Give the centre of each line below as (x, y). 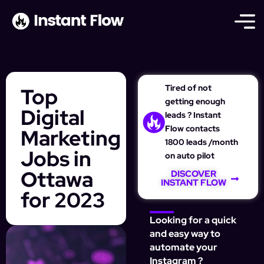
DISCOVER (194, 174)
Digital (53, 118)
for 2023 (63, 200)
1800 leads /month (201, 142)
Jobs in (56, 159)
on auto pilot (189, 156)
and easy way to (185, 234)
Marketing (71, 138)
